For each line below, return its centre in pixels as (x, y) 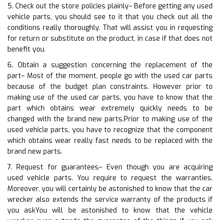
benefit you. (27, 49)
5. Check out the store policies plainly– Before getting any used (110, 6)
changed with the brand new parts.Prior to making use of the (110, 119)
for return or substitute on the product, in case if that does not (110, 38)
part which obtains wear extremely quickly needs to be (110, 108)
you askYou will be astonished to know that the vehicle (110, 210)
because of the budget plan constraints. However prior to (110, 86)
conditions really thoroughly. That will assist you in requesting (110, 27)
